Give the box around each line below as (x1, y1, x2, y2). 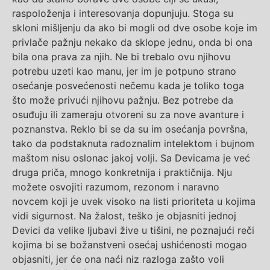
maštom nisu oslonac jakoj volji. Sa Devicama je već (12, 152, 250, 165)
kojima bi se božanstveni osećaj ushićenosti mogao (12, 239, 247, 251)
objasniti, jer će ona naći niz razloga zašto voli (12, 253, 224, 266)
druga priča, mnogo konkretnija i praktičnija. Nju (12, 166, 232, 179)
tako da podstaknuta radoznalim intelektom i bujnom (12, 137, 254, 150)
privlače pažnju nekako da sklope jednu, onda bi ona (12, 36, 253, 49)
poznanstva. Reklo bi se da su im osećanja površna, (12, 123, 248, 136)
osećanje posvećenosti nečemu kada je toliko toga (12, 80, 244, 92)
